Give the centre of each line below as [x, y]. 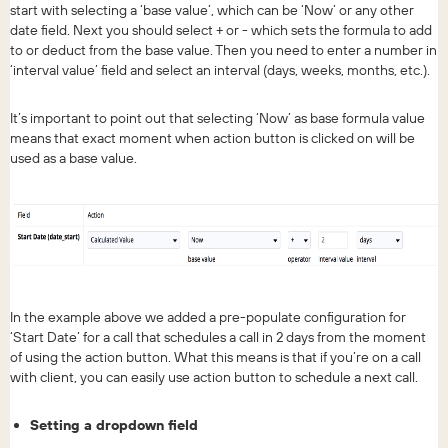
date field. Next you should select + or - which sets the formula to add [221, 29]
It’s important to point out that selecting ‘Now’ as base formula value [217, 117]
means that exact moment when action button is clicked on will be [212, 137]
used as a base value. [73, 157]
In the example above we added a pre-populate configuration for [208, 316]
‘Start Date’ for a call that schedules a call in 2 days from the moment [218, 336]
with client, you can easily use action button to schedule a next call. [214, 376]
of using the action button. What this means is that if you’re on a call [215, 356]
